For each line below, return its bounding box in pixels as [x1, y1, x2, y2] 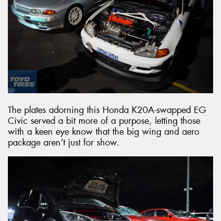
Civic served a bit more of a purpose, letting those [8, 114, 200, 127]
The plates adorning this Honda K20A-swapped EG [8, 104, 206, 116]
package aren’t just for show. [8, 136, 119, 148]
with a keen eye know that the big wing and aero [8, 125, 199, 138]
